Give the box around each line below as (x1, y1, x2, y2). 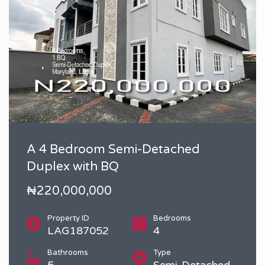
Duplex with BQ (27, 159, 119, 174)
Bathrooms (47, 247, 88, 257)
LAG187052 (47, 224, 109, 237)
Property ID (47, 213, 89, 223)
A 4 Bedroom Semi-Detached (27, 141, 200, 157)
